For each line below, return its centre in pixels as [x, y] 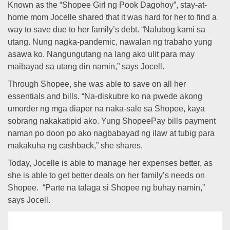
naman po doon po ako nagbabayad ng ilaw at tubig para [111, 133]
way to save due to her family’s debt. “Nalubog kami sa [107, 30]
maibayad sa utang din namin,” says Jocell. [86, 66]
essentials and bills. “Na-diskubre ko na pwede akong [105, 96]
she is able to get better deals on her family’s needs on [106, 175]
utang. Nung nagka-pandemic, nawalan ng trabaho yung [110, 42]
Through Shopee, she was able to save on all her [97, 84]
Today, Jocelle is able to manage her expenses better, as [110, 163]
